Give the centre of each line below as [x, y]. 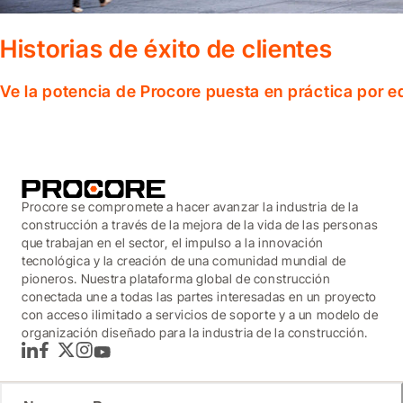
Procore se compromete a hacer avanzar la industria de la [190, 206]
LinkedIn [41, 358]
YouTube [114, 358]
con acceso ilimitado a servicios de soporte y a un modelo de [200, 314]
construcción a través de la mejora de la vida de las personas [200, 224]
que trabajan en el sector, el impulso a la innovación [173, 242]
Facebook [63, 358]
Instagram [100, 358]
